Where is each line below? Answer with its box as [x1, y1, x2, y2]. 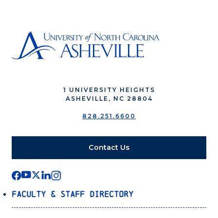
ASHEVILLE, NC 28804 [65, 94, 153, 102]
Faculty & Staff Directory [12, 189, 133, 199]
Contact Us [89, 143, 129, 152]
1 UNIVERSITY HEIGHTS [63, 86, 155, 93]
